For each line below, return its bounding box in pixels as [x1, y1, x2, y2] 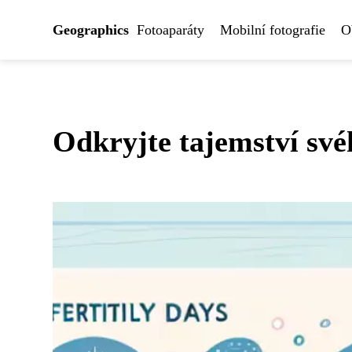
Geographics [53, 22, 129, 38]
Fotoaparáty [137, 22, 204, 38]
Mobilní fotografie [220, 22, 325, 38]
